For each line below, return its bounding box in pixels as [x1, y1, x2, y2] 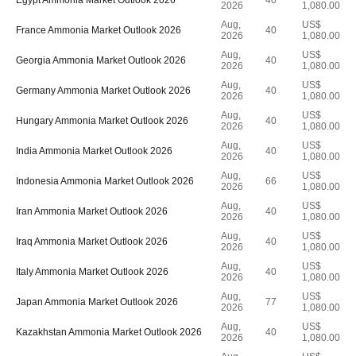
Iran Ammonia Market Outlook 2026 [16, 206, 168, 217]
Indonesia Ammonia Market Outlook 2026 [16, 176, 194, 187]
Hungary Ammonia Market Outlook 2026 [16, 115, 188, 126]
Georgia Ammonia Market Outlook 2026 [16, 55, 186, 66]
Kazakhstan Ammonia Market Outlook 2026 [16, 327, 202, 338]
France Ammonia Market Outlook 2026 [16, 25, 181, 36]
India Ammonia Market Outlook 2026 [16, 145, 172, 157]
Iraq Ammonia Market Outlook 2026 [16, 236, 168, 247]
